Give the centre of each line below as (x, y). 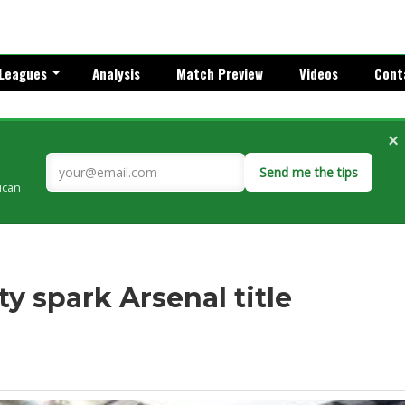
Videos (319, 73)
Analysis (116, 73)
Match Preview (220, 73)
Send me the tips (309, 172)
